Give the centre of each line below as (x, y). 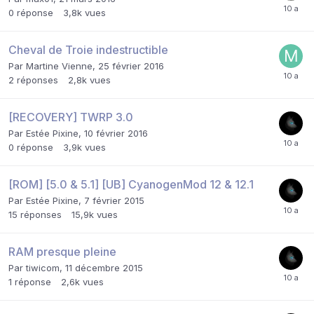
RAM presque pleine (62, 252)
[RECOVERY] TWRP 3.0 (71, 117)
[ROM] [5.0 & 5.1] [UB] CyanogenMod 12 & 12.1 (131, 185)
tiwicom (43, 268)
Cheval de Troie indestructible (88, 50)
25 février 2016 (131, 66)
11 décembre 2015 (104, 268)
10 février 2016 (116, 134)
